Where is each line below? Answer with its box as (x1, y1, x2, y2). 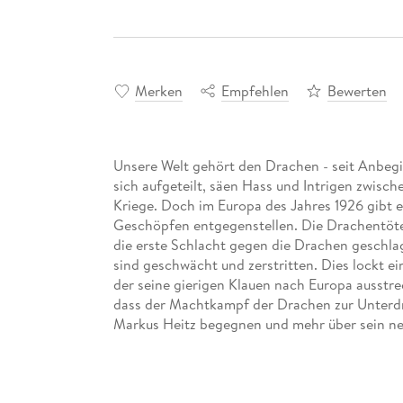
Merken (134, 80, 183, 101)
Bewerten (327, 80, 387, 101)
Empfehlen (220, 80, 289, 101)
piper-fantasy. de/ (112, 333, 225, 354)
